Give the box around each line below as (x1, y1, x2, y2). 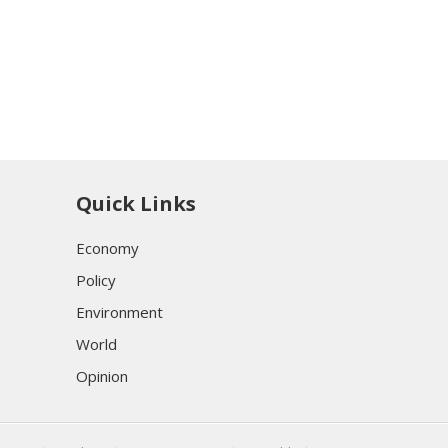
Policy (76, 269, 116, 290)
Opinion (76, 365, 128, 386)
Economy (76, 237, 139, 258)
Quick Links (76, 189, 196, 217)
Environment (76, 301, 163, 322)
